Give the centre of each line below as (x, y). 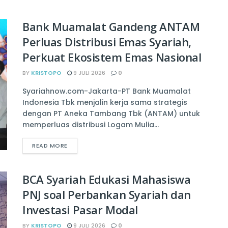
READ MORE (50, 146)
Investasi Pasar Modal (80, 210)
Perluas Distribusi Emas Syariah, (107, 42)
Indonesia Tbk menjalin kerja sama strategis (105, 103)
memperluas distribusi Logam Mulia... (91, 125)
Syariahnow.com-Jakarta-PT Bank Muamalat (107, 91)
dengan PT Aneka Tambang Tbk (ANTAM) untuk (111, 114)
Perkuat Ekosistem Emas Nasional (112, 57)
